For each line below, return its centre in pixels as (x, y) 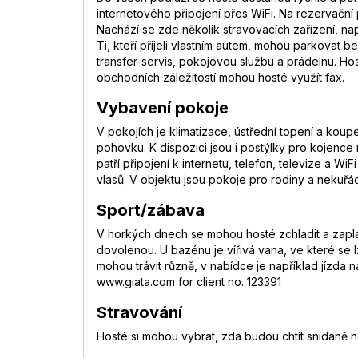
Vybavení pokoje (163, 108)
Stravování (139, 313)
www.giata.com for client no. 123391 (189, 282)
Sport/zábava (151, 211)
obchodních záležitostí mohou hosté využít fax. (221, 78)
